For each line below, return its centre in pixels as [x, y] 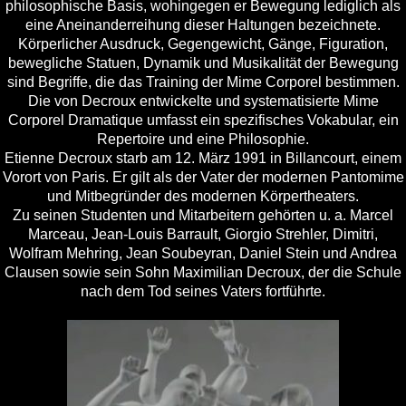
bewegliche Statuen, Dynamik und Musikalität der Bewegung [203, 63]
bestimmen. [360, 82]
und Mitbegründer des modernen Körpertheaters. [203, 197]
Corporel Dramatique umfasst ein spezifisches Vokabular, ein [203, 121]
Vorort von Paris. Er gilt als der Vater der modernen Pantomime [203, 178]
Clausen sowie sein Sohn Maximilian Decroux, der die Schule [203, 273]
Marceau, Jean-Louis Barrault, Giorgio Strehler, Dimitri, [203, 235]
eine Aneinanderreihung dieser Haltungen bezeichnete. [203, 25]
